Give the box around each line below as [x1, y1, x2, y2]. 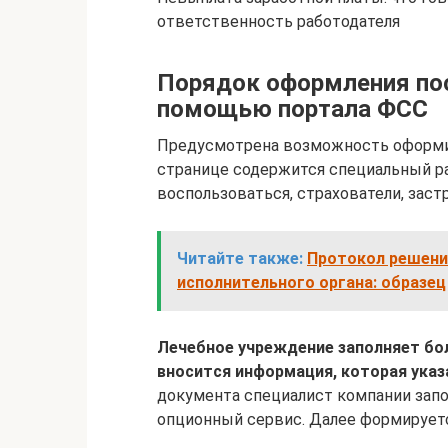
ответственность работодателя [157, 12, 400, 32]
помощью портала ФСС [157, 95, 428, 124]
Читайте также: [177, 249, 303, 269]
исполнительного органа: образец [177, 273, 446, 293]
